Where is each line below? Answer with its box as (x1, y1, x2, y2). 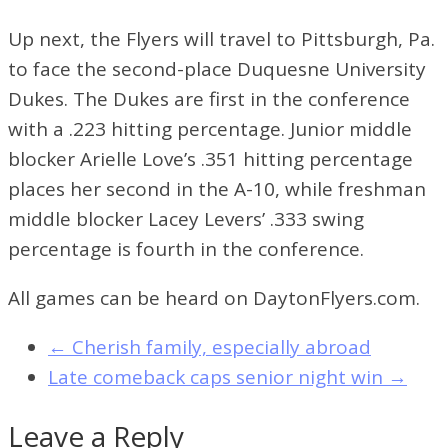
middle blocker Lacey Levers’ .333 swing (8, 205, 364, 232)
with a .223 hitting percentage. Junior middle (8, 115, 412, 142)
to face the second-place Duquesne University (8, 55, 426, 82)
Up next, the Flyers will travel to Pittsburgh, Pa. (8, 25, 435, 52)
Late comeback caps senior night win (48, 363, 388, 390)
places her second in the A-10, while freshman (8, 175, 426, 202)
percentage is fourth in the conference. (8, 235, 364, 262)
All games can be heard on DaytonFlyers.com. (8, 284, 420, 311)
